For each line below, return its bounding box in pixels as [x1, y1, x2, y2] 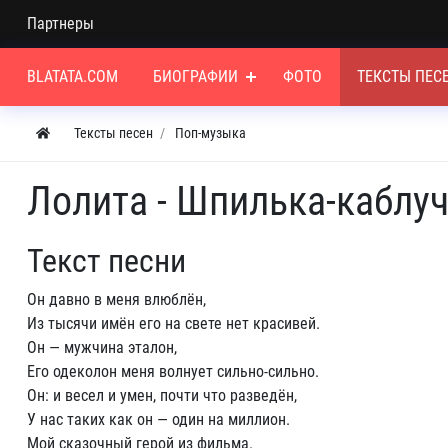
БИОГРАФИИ [153, 67, 239, 86]
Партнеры [27, 14, 94, 33]
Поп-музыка [175, 125, 246, 141]
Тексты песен [74, 125, 153, 141]
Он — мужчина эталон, [27, 338, 177, 357]
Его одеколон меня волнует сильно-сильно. [27, 362, 319, 381]
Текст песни [27, 242, 186, 280]
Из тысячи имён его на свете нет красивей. [27, 314, 320, 333]
